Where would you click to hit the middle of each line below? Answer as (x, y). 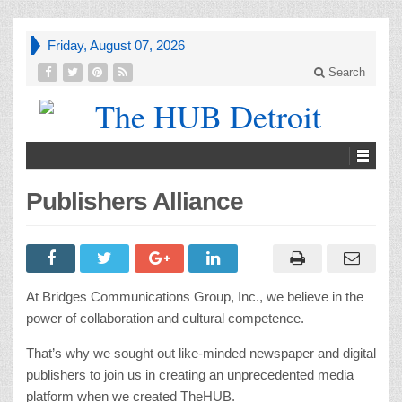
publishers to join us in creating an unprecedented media (190, 374)
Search (345, 72)
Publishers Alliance (135, 201)
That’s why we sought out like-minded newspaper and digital (201, 353)
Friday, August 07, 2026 (116, 45)
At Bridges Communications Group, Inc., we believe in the (195, 296)
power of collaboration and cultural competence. (165, 318)
